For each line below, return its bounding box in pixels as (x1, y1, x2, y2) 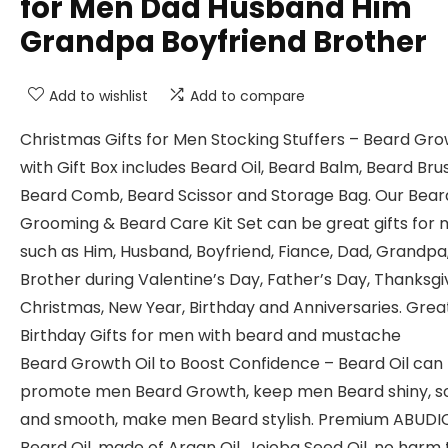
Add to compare (190, 86, 305, 106)
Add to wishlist (49, 86, 148, 106)
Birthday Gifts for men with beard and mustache (20, 324, 401, 347)
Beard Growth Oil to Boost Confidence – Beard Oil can (20, 352, 443, 375)
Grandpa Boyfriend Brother (20, 22, 427, 62)
